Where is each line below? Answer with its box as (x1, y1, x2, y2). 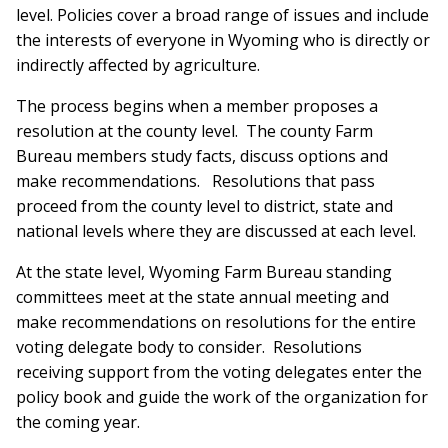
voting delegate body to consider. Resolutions (16, 336, 362, 359)
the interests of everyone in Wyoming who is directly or (16, 29, 430, 52)
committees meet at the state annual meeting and (16, 286, 389, 309)
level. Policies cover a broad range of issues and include (16, 4, 429, 27)
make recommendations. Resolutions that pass (16, 170, 375, 193)
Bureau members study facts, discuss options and (16, 145, 388, 168)
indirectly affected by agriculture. (16, 54, 260, 77)
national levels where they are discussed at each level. (16, 220, 416, 243)
